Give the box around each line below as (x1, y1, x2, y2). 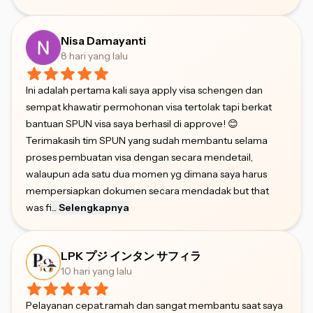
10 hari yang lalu (61, 264, 132, 277)
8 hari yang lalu (61, 49, 128, 62)
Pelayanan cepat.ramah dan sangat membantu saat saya (26, 298, 283, 312)
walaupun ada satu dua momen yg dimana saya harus (26, 167, 267, 180)
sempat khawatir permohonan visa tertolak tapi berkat (26, 100, 272, 113)
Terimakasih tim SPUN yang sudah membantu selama (26, 133, 268, 147)
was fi (26, 201, 52, 214)
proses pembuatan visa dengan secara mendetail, (26, 150, 253, 163)
